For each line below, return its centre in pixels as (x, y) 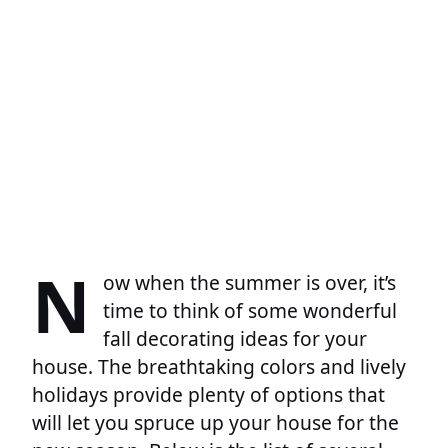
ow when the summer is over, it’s (249, 282)
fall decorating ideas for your (235, 338)
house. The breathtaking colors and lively (219, 366)
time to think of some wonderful (250, 310)
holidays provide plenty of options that (208, 394)
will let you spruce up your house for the (215, 422)
